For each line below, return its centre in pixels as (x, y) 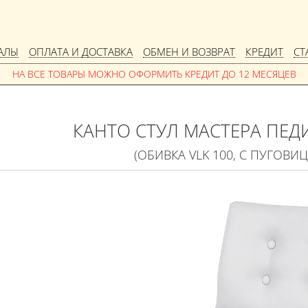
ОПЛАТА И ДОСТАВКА (81, 51)
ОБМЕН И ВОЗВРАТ (189, 51)
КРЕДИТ (264, 51)
